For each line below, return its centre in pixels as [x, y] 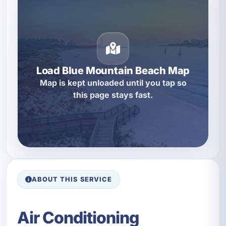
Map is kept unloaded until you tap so [113, 83]
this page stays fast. [113, 95]
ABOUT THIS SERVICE [72, 179]
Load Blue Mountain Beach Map [113, 71]
